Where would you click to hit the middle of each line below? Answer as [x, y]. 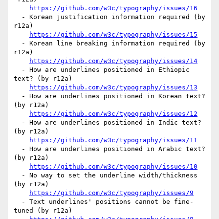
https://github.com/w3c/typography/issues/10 [113, 167]
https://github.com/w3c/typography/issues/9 [111, 193]
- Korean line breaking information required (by [18, 44]
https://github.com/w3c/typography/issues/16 [113, 8]
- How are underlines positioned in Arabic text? [18, 149]
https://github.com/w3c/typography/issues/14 [113, 61]
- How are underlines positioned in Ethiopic [18, 70]
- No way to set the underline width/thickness [18, 175]
